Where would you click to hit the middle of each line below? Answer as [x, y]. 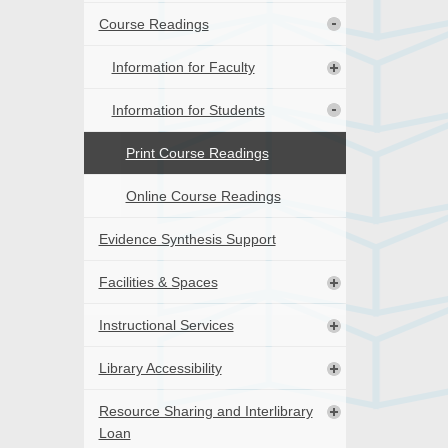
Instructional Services [166, 325]
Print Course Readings [197, 153]
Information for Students [188, 110]
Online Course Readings [203, 196]
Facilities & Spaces [158, 282]
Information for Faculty [183, 67]
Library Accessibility [160, 368]
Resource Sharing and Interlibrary [205, 411]
